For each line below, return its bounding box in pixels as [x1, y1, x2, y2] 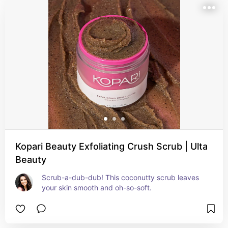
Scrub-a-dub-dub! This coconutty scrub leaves [42, 173, 199, 182]
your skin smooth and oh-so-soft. [42, 183, 152, 192]
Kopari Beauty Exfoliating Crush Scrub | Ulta [15, 141, 208, 152]
